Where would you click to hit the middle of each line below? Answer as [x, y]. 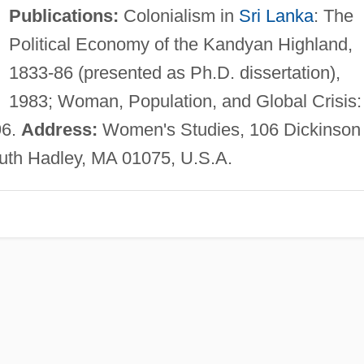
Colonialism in [178, 15]
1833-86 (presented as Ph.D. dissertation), [174, 72]
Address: [59, 129]
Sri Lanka [276, 15]
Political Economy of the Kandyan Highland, [180, 44]
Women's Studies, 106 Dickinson [229, 129]
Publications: [63, 15]
